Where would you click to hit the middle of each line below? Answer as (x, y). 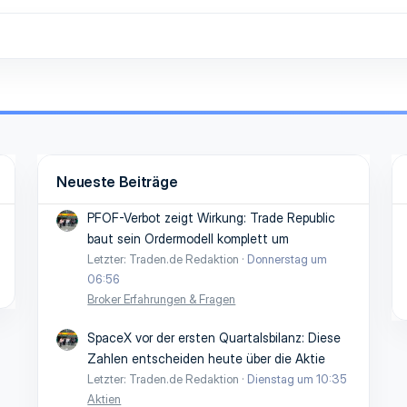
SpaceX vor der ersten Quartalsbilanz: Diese (214, 337)
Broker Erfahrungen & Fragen (162, 299)
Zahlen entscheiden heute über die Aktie (207, 358)
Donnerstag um (288, 259)
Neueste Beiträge (117, 181)
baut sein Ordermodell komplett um (189, 239)
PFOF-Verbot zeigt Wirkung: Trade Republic (212, 218)
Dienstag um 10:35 (298, 378)
